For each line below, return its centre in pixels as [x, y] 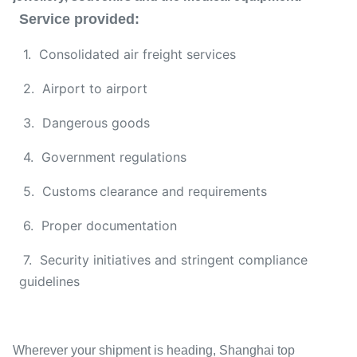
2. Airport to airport [83, 88]
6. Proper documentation [98, 226]
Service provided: [79, 19]
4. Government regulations [103, 157]
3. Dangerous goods [84, 123]
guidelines [49, 281]
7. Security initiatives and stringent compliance [163, 260]
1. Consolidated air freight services [127, 54]
